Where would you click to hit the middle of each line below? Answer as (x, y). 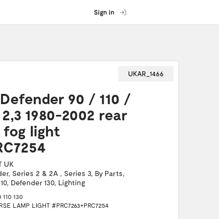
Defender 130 (32, 182)
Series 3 (77, 173)
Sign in (104, 12)
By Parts (109, 173)
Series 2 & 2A (36, 173)
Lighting (71, 182)
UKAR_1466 (146, 74)
